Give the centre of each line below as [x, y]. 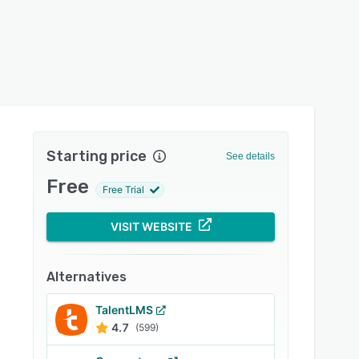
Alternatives [87, 277]
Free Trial [124, 190]
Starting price [97, 156]
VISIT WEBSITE [151, 226]
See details [250, 156]
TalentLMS [125, 310]
